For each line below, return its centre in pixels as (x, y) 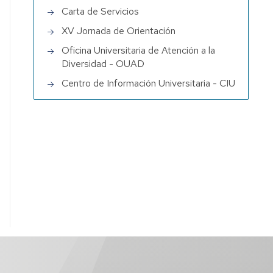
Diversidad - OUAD (103, 63)
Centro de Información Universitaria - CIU (149, 83)
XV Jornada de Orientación (119, 30)
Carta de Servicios (101, 11)
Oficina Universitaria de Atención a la (139, 50)
